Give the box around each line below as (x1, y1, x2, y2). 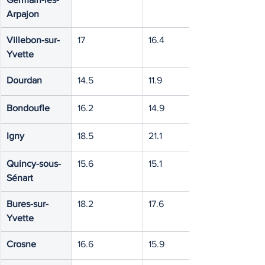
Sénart (7, 173, 33, 183)
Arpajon (7, 9, 39, 19)
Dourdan (7, 75, 42, 85)
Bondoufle (7, 103, 50, 113)
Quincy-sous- (7, 159, 61, 169)
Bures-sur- (7, 199, 49, 209)
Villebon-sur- (7, 35, 60, 45)
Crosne (7, 239, 36, 249)
